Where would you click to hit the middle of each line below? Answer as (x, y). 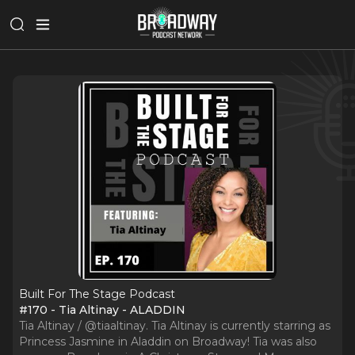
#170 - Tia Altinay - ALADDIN (102, 310)
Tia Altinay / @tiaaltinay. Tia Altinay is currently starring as (175, 326)
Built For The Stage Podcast (97, 294)
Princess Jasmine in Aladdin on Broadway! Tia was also (168, 342)
